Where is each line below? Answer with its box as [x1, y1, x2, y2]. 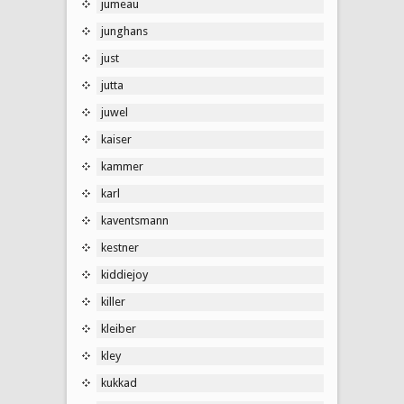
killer [101, 294, 125, 308]
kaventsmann [101, 213, 169, 227]
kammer [101, 159, 143, 173]
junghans [101, 23, 148, 38]
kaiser [101, 132, 132, 146]
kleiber [101, 321, 136, 335]
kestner [101, 240, 139, 254]
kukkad [101, 375, 137, 390]
